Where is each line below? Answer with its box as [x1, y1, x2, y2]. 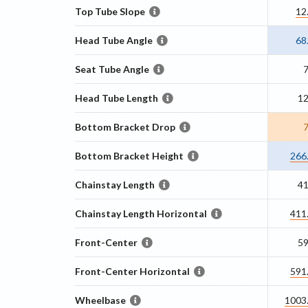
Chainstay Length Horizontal [74, 208, 207, 219]
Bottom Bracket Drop [74, 121, 175, 133]
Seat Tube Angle [74, 63, 149, 75]
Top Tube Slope [74, 5, 145, 17]
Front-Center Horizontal [74, 265, 190, 277]
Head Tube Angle [74, 34, 153, 46]
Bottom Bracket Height [74, 150, 184, 162]
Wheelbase [74, 294, 126, 306]
